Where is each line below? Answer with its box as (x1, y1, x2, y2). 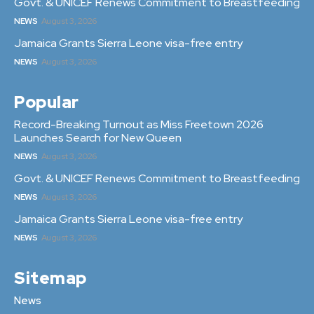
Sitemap (14, 267, 87, 289)
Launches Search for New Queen (14, 130, 182, 146)
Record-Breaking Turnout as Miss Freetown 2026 (14, 117, 264, 132)
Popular (14, 91, 79, 114)
